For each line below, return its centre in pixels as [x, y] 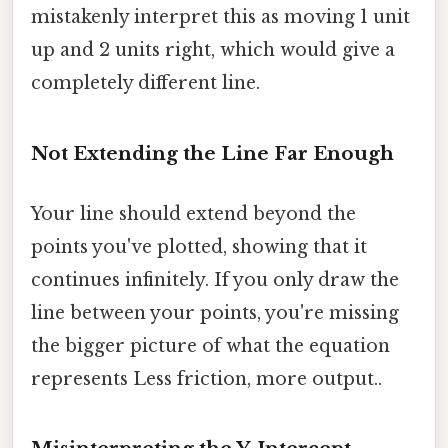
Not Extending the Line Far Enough [212, 154]
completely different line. [145, 83]
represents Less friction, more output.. [206, 378]
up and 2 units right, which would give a [213, 50]
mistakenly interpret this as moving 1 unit [220, 17]
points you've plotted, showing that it [199, 246]
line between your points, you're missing [215, 312]
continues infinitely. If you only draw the [215, 279]
